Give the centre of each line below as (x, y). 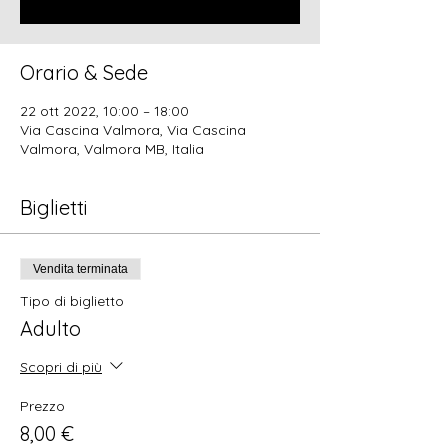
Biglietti (54, 207)
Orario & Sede (84, 72)
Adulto (50, 328)
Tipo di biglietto (72, 301)
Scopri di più (61, 366)
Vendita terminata (80, 269)
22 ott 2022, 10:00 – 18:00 (104, 111)
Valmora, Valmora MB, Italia (112, 149)
